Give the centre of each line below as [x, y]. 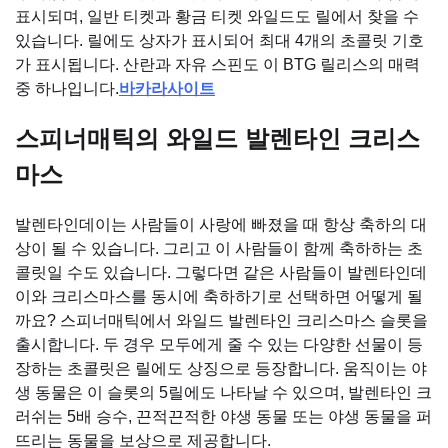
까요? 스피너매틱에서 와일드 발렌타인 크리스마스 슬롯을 [221, 320]
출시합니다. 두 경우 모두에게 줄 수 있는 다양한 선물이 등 [219, 344]
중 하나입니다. [67, 88]
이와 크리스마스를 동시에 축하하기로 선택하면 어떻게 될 [219, 296]
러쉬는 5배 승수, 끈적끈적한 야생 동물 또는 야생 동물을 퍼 [223, 416]
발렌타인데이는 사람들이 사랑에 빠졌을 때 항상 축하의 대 [221, 224]
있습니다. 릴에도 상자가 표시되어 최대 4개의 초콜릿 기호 [219, 40]
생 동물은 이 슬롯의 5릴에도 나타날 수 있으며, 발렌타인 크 [223, 392]
